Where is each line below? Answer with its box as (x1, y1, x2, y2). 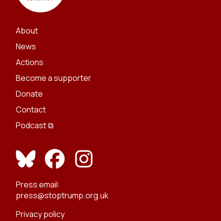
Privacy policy (16, 208, 65, 220)
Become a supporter (16, 72, 91, 83)
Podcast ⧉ (16, 119, 53, 131)
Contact (16, 104, 46, 115)
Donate (16, 88, 43, 99)
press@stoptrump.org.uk (16, 189, 109, 201)
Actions (16, 56, 43, 68)
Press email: (16, 179, 60, 190)
